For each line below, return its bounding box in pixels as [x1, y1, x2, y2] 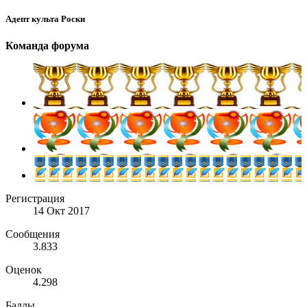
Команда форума [5, 40, 89, 52]
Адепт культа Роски [5, 14, 85, 25]
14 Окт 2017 [33, 205, 90, 217]
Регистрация [5, 193, 64, 205]
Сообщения [5, 228, 60, 241]
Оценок [5, 264, 42, 276]
